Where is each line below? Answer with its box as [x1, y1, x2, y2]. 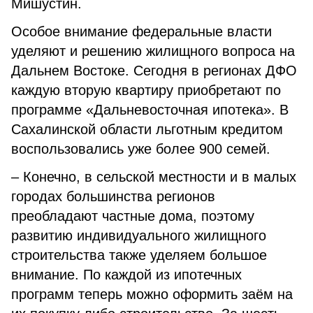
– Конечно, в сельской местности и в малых [11, 169, 296, 184]
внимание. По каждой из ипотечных [11, 267, 242, 282]
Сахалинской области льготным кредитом [11, 122, 283, 137]
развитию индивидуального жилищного [11, 228, 266, 243]
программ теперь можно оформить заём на [11, 286, 293, 302]
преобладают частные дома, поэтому [11, 208, 254, 224]
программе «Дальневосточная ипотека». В [11, 102, 289, 117]
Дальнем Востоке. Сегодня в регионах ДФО [11, 63, 297, 78]
